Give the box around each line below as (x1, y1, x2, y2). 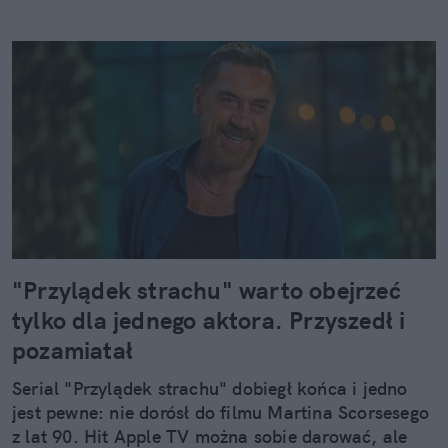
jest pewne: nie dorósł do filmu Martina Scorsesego (12, 401, 430, 425)
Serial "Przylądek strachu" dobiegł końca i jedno (12, 377, 408, 401)
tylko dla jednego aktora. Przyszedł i (12, 305, 406, 336)
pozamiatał (12, 335, 133, 366)
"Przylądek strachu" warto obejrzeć (12, 275, 401, 306)
